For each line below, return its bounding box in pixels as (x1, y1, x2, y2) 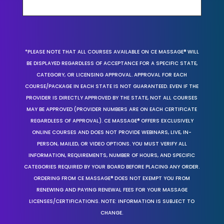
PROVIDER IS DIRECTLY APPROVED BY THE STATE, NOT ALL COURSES (26, 93, 198, 101)
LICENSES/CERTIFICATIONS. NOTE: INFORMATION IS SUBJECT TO (29, 197, 195, 205)
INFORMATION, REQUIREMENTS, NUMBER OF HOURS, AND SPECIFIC (28, 151, 195, 159)
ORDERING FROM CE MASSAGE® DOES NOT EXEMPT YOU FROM (33, 174, 190, 182)
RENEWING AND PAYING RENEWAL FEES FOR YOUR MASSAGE (36, 185, 187, 193)
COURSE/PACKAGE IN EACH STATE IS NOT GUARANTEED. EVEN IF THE (25, 82, 199, 90)
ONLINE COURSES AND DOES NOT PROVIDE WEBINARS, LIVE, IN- (32, 128, 192, 136)
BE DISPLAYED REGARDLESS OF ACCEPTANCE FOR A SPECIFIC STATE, (26, 59, 197, 67)
